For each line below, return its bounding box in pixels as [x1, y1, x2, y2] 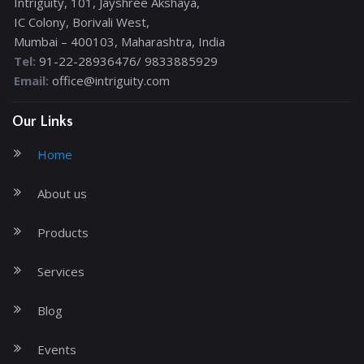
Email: [14, 71, 49, 89]
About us [37, 184, 87, 201]
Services [37, 262, 84, 279]
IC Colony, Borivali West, [14, 13, 149, 30]
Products [37, 223, 89, 240]
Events [37, 340, 76, 357]
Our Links [12, 113, 73, 130]
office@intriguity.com [52, 71, 170, 89]
